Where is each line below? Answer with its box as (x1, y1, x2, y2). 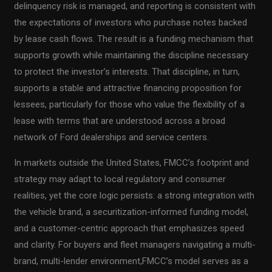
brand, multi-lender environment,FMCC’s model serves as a (14, 256, 249, 267)
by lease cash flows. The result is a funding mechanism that (14, 33, 254, 45)
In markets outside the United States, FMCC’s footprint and (14, 157, 250, 169)
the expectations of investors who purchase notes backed (14, 17, 248, 29)
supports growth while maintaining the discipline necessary (14, 50, 249, 61)
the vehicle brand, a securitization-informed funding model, (14, 206, 249, 218)
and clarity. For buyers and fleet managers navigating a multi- (14, 239, 256, 251)
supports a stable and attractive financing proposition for (14, 83, 242, 94)
